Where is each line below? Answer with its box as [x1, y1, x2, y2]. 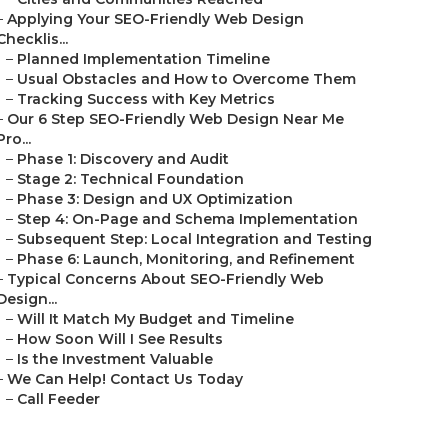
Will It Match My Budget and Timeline [17, 310, 294, 328]
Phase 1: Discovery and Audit [17, 150, 229, 168]
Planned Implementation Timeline [17, 50, 270, 68]
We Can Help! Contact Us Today [7, 370, 243, 388]
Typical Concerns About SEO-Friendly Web [7, 270, 324, 288]
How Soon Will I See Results [17, 330, 223, 348]
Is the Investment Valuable [17, 350, 213, 368]
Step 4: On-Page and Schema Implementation [17, 210, 358, 228]
